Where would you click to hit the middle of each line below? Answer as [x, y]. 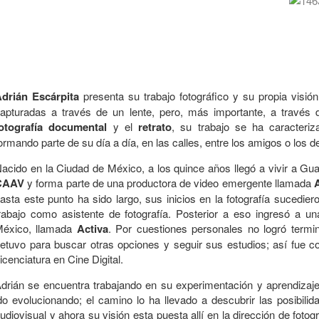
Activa [92, 229]
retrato [155, 127]
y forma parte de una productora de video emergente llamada [169, 183]
